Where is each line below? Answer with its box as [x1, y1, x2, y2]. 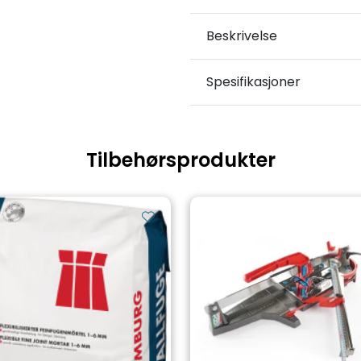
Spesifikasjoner [206, 72, 301, 91]
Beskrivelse [206, 26, 277, 45]
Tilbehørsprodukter [85, 146, 276, 173]
